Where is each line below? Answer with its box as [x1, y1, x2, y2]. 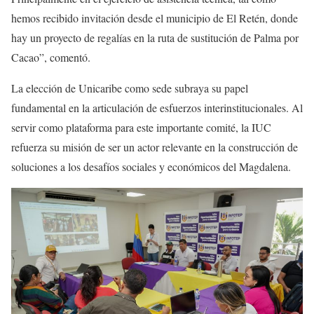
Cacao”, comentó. [11, 49, 90, 64]
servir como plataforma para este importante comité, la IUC [11, 119, 271, 135]
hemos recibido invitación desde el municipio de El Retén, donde [11, 10, 298, 25]
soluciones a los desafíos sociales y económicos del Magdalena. [11, 158, 291, 174]
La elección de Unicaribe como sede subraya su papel [11, 80, 248, 95]
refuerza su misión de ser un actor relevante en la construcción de [11, 139, 298, 154]
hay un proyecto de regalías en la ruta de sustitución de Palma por [11, 29, 299, 45]
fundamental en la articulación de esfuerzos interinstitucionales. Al [11, 100, 303, 115]
